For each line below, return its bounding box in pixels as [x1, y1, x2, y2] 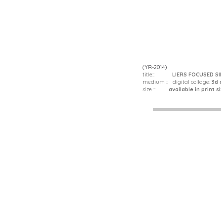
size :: [143, 86, 164, 93]
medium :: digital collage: [143, 78, 212, 86]
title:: [143, 71, 172, 78]
